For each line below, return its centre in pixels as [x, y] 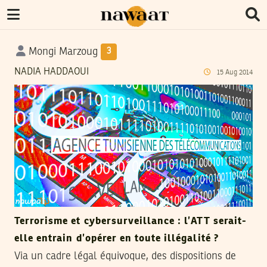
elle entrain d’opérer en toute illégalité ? [117, 239]
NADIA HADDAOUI [52, 72]
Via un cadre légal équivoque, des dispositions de [125, 257]
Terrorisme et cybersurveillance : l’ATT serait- [131, 222]
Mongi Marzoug [63, 52]
